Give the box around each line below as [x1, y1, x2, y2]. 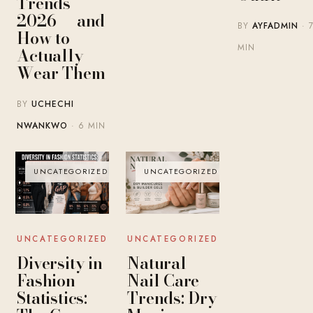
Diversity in [17, 251, 103, 276]
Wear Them [17, 61, 105, 86]
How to [17, 26, 71, 51]
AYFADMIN [252, 19, 298, 32]
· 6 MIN [68, 119, 105, 133]
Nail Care [127, 268, 200, 293]
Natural [127, 251, 187, 276]
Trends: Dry [127, 286, 217, 311]
